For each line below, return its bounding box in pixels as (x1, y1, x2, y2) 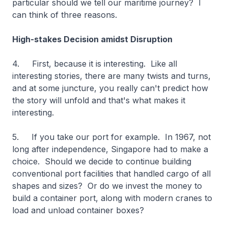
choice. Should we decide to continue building (12, 156, 191, 166)
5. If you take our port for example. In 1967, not (12, 132, 211, 142)
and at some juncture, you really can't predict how (12, 83, 208, 93)
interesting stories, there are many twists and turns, (12, 71, 211, 81)
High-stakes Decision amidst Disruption (12, 34, 175, 44)
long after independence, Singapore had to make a (12, 144, 208, 154)
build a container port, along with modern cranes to (12, 193, 212, 203)
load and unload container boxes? (12, 205, 147, 215)
